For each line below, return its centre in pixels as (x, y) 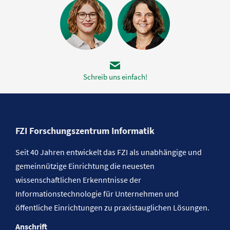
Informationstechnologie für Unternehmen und (97, 194)
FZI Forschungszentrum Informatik (85, 131)
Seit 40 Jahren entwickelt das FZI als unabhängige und (109, 152)
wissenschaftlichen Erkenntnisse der (78, 180)
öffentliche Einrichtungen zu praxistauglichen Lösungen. (112, 208)
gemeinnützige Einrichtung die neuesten (85, 166)
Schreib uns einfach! (115, 77)
